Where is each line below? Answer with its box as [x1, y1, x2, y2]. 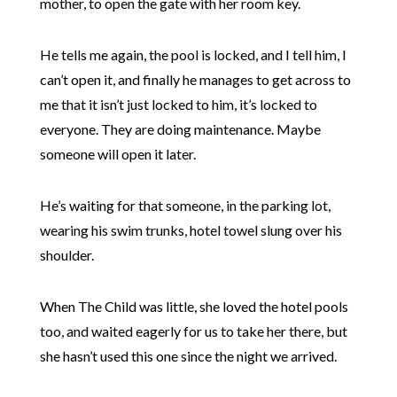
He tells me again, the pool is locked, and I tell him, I [39, 46, 346, 63]
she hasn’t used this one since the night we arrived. [39, 347, 337, 364]
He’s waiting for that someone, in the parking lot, [39, 197, 331, 214]
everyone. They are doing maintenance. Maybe [39, 121, 321, 137]
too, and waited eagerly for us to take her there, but [39, 323, 347, 339]
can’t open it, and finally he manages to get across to [39, 71, 351, 88]
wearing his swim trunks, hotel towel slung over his [39, 222, 342, 238]
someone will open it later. [39, 145, 196, 162]
